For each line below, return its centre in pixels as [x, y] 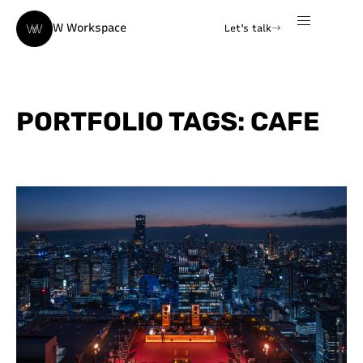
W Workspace [90, 28]
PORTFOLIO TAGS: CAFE [168, 122]
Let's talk [248, 28]
